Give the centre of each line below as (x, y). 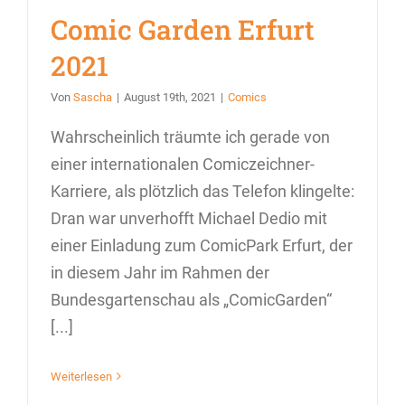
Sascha (93, 97)
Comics (247, 97)
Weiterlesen (81, 376)
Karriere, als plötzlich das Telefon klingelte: (202, 191)
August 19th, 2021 (170, 97)
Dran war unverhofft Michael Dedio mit (189, 218)
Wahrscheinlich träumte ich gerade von (190, 137)
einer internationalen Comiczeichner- (183, 164)
